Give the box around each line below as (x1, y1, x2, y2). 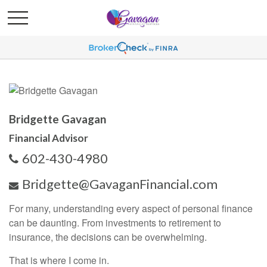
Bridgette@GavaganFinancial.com (22, 176, 218, 192)
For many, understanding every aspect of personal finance (9, 201, 253, 215)
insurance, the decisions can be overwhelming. (9, 230, 207, 244)
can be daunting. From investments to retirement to (9, 216, 221, 229)
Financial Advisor (9, 132, 88, 144)
